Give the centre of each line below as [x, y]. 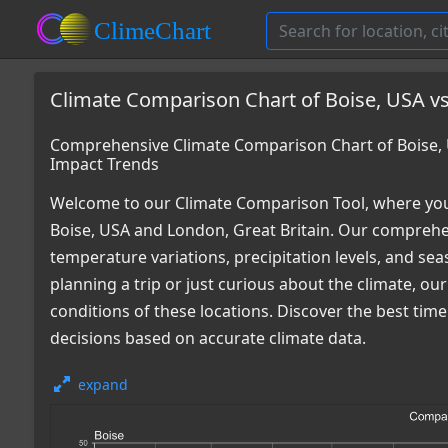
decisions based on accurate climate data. [208, 338]
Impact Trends [104, 164]
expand [103, 384]
